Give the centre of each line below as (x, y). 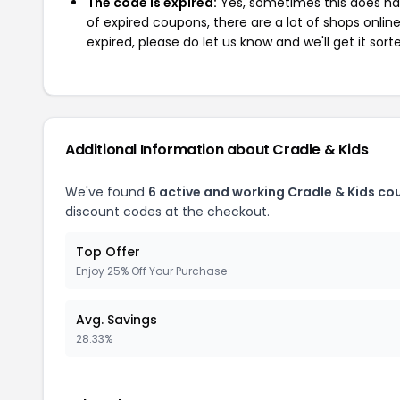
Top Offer (108, 252)
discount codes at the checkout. (167, 212)
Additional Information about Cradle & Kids (217, 150)
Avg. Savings (117, 320)
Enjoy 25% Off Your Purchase (151, 271)
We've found (107, 192)
